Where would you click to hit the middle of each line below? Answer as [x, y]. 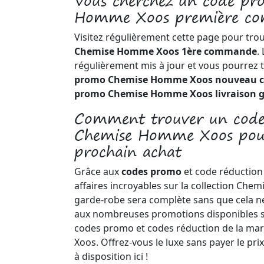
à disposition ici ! [111, 256]
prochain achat [128, 151]
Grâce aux [98, 171]
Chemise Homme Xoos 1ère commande [166, 51]
